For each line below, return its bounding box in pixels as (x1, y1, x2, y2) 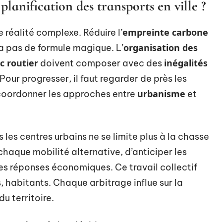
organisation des (123, 42, 198, 54)
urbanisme (137, 88, 185, 100)
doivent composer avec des (38, 57, 164, 69)
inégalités (164, 57, 208, 69)
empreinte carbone (122, 26, 208, 38)
